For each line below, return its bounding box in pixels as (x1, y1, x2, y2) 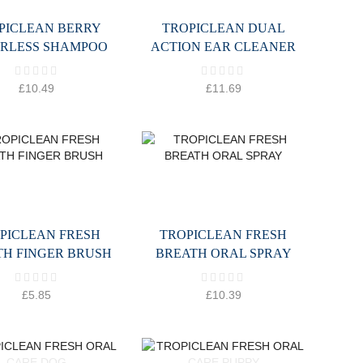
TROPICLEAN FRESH (160, 228, 288, 242)
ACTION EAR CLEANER (151, 40, 297, 54)
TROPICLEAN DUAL (161, 21, 285, 36)
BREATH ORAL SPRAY (155, 246, 292, 261)
